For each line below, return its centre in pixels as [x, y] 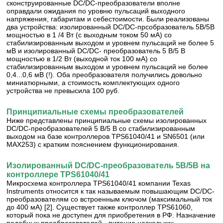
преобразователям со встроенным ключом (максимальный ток [110, 199]
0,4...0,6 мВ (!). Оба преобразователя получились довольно [105, 75]
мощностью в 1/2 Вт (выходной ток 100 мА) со [82, 59]
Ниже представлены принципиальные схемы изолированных [107, 120]
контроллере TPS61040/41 [58, 174]
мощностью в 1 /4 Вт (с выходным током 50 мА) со [89, 35]
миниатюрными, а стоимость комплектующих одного [93, 83]
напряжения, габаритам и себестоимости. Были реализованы [108, 19]
